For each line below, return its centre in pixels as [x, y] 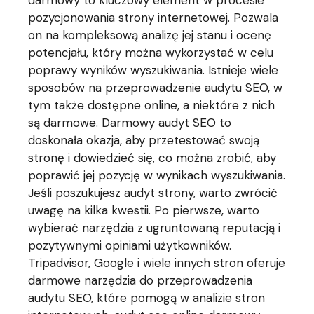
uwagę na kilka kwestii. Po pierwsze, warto [144, 210]
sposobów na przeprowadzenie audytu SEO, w [156, 88]
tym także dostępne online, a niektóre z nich [152, 105]
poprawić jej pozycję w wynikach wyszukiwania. [157, 175]
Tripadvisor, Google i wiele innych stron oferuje [157, 263]
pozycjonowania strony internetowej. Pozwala [153, 18]
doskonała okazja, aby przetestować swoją [144, 140]
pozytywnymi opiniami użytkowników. [130, 245]
